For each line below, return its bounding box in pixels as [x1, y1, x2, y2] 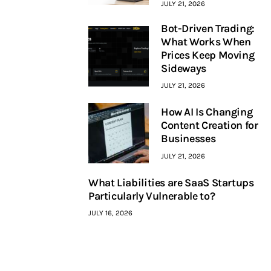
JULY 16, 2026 [88, 209, 132, 218]
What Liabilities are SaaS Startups [88, 175, 254, 189]
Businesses [160, 132, 216, 146]
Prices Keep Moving [160, 48, 255, 62]
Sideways [160, 61, 207, 75]
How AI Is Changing [160, 105, 253, 119]
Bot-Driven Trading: [160, 21, 255, 35]
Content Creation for [160, 119, 258, 132]
